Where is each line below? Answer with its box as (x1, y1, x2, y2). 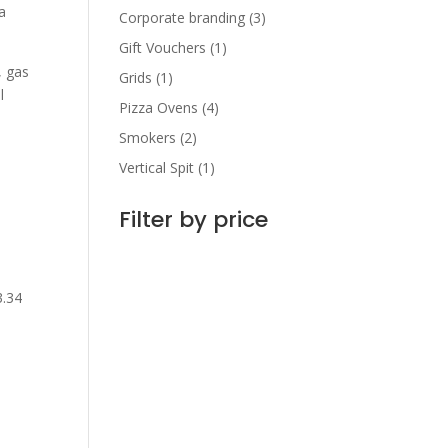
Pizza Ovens (119, 98, 199, 117)
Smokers (119, 128, 177, 147)
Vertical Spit (119, 158, 195, 177)
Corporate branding (119, 8, 246, 27)
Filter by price (119, 204, 269, 235)
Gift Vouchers (119, 38, 207, 57)
